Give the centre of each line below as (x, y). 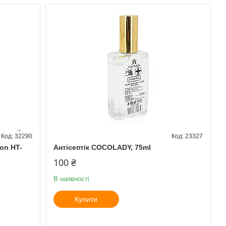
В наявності (71, 179)
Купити (86, 199)
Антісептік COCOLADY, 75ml (102, 147)
